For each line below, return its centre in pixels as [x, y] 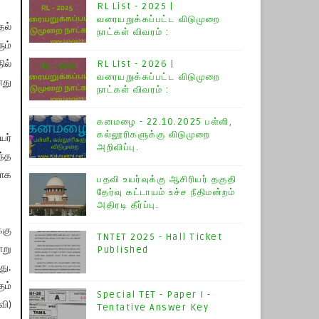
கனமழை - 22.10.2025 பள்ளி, [164, 121]
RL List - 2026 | [135, 64]
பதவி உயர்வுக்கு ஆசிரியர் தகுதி [167, 179]
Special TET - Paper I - [154, 294]
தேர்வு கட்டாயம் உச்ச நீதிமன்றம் [166, 192]
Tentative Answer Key [153, 307]
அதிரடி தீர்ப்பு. [128, 205]
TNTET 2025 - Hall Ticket [159, 237]
